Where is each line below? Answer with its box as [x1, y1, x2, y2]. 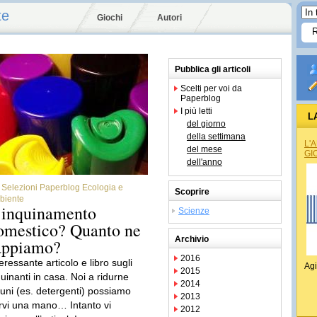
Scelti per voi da [180, 83, 242, 93]
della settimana [187, 132, 246, 142]
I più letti [180, 106, 212, 116]
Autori [157, 13, 182, 23]
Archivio [175, 234, 209, 244]
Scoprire [175, 187, 209, 197]
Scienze [178, 206, 209, 216]
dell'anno [187, 157, 222, 167]
